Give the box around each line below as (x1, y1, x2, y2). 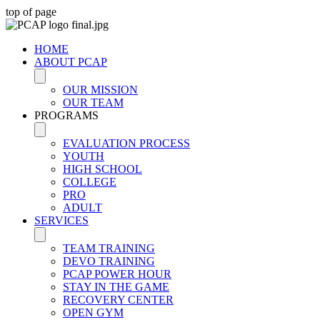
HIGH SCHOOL (63, 163, 142, 175)
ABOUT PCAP (34, 56, 107, 68)
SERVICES (34, 214, 89, 226)
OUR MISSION (63, 84, 138, 96)
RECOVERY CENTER (63, 294, 174, 306)
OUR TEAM (63, 96, 124, 109)
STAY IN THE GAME (63, 281, 169, 293)
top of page (6, 6, 56, 18)
